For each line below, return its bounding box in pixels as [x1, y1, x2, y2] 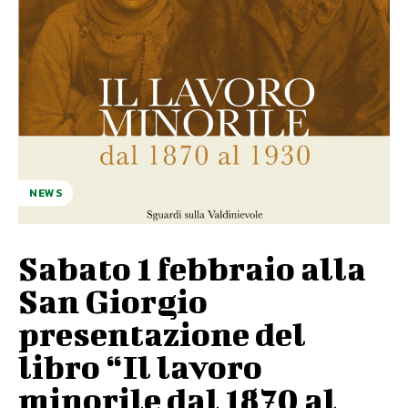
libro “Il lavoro [18, 346, 262, 385]
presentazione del [18, 313, 306, 352]
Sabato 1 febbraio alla [18, 248, 366, 287]
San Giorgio [18, 280, 208, 320]
